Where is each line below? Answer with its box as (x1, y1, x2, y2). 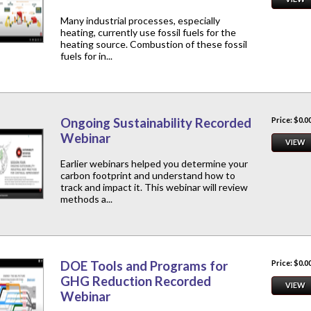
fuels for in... (60, 50, 112, 62)
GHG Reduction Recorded (60, 274, 211, 289)
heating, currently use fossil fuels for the (60, 26, 236, 39)
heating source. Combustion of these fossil (60, 38, 247, 51)
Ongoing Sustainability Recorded (60, 115, 251, 131)
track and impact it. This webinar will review (60, 181, 248, 194)
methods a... (60, 193, 112, 205)
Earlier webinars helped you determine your (60, 158, 248, 170)
